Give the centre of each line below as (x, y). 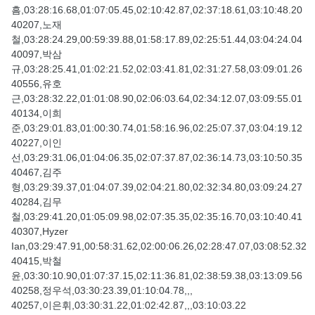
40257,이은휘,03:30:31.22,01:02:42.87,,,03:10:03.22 (129, 306)
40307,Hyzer (40, 232)
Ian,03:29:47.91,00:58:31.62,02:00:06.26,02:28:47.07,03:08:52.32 (159, 246)
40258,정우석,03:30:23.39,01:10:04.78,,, (102, 291)
